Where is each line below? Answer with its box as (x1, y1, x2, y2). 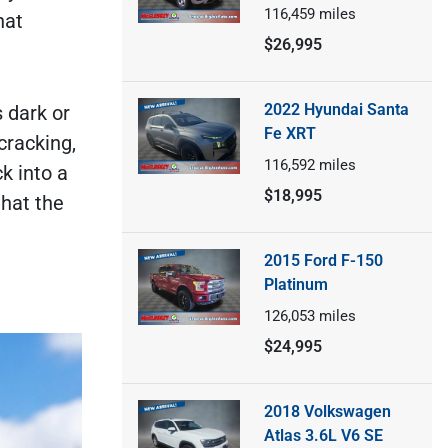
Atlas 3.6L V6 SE (263, 425, 383, 445)
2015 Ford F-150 (263, 250, 383, 270)
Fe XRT (263, 123, 316, 143)
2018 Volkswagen (263, 401, 391, 421)
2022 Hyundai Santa (263, 99, 409, 119)
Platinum (263, 274, 328, 294)
